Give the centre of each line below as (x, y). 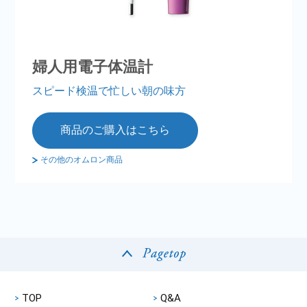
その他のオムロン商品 (82, 160)
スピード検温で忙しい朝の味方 (109, 91)
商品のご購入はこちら (115, 130)
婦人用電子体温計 (93, 67)
